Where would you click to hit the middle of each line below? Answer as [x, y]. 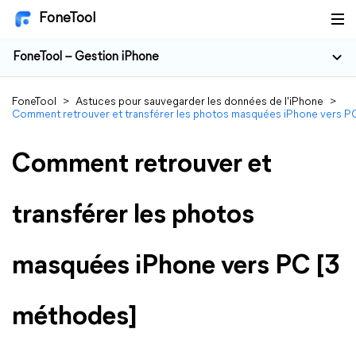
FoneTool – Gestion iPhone [86, 57]
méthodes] [75, 317]
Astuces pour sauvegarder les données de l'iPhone [199, 102]
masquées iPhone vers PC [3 [176, 267]
